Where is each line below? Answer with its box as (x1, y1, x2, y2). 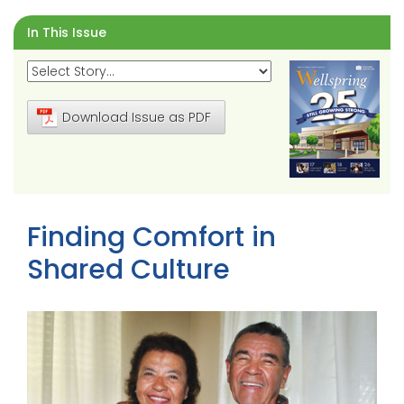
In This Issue (27, 23, 106, 41)
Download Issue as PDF (62, 107, 211, 126)
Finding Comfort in (27, 217, 276, 256)
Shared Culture (27, 250, 230, 289)
